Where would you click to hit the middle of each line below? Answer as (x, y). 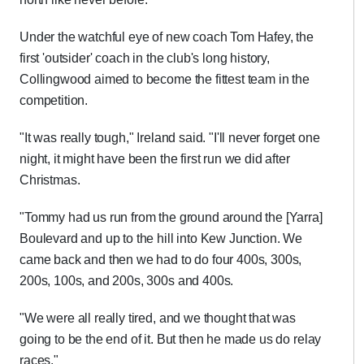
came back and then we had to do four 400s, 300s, (161, 260)
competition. (54, 100)
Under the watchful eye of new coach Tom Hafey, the (167, 37)
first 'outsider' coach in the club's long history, (145, 58)
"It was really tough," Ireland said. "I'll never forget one (170, 138)
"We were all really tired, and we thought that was (158, 318)
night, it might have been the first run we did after (155, 159)
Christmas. (50, 180)
